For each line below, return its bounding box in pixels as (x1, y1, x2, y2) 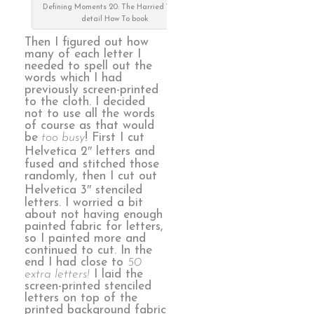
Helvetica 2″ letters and (25, 145, 155, 158)
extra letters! (25, 268, 90, 280)
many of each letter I (25, 48, 141, 60)
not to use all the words (25, 107, 155, 120)
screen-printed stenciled (25, 280, 151, 292)
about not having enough (25, 208, 163, 221)
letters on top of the (25, 292, 137, 304)
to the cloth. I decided (25, 95, 145, 108)
